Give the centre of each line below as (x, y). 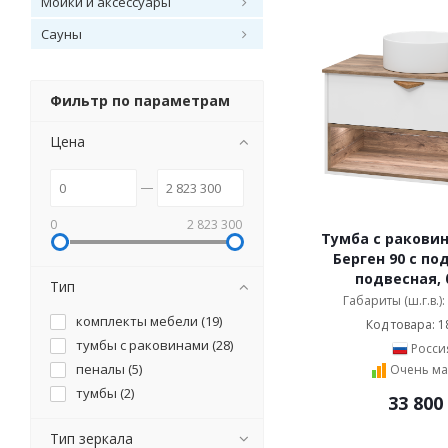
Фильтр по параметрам (140, 100)
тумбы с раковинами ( (146, 345)
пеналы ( (104, 369)
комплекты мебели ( (140, 321)
